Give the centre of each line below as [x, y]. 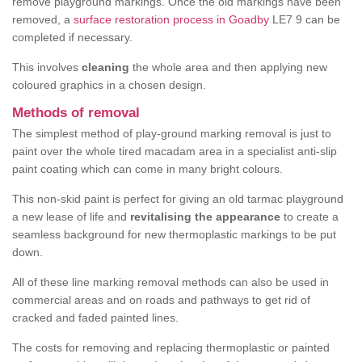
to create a [309, 217]
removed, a [43, 20]
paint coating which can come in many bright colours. [147, 169]
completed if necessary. [72, 38]
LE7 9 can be [305, 20]
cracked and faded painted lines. [95, 318]
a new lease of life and [71, 217]
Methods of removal [76, 113]
